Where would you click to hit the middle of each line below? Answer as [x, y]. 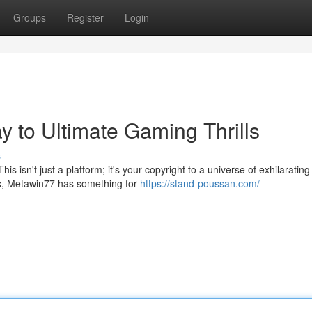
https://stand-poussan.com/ [200, 183]
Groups [30, 17]
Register [85, 17]
